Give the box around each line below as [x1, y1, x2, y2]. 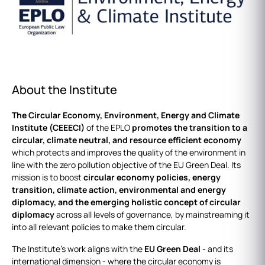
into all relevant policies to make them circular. [12, 221, 186, 233]
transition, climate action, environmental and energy [12, 184, 226, 196]
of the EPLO [85, 122, 132, 134]
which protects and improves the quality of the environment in [12, 147, 245, 159]
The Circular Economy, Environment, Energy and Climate [12, 109, 240, 121]
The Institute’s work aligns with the [12, 243, 144, 255]
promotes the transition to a [132, 122, 247, 134]
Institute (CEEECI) [12, 122, 85, 134]
